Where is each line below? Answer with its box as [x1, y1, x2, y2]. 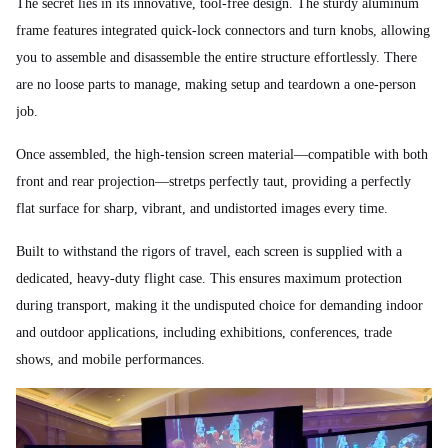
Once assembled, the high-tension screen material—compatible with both [16, 147, 428, 162]
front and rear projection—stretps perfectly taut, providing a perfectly [16, 174, 411, 189]
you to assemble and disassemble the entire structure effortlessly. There [16, 50, 417, 65]
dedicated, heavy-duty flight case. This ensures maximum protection [16, 271, 402, 286]
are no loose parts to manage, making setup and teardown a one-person [16, 77, 416, 92]
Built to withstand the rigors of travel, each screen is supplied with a [16, 244, 402, 259]
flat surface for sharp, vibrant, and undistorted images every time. [16, 201, 388, 216]
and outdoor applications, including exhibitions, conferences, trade [16, 325, 392, 340]
